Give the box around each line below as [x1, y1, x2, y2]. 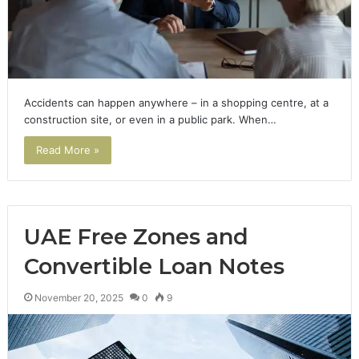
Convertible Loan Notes [23, 253, 284, 280]
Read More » [35, 143, 99, 157]
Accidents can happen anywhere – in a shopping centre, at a [23, 96, 329, 110]
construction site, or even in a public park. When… [23, 113, 276, 127]
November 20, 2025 [34, 292, 123, 305]
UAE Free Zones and [23, 224, 248, 251]
